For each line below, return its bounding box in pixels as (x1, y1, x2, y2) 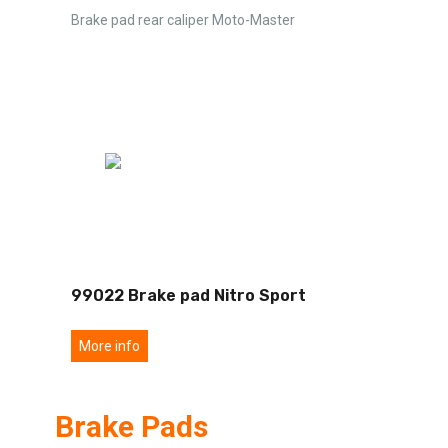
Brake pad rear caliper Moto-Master (71, 11, 295, 28)
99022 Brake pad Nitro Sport (71, 285, 306, 305)
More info (79, 337, 140, 354)
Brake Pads (55, 408, 208, 444)
